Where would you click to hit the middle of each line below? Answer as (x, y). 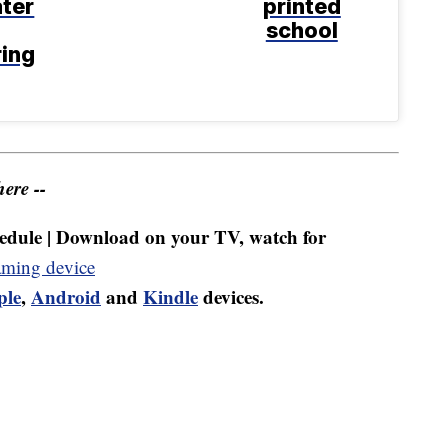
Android (66, 297)
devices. (231, 297)
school (301, 30)
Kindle (170, 297)
